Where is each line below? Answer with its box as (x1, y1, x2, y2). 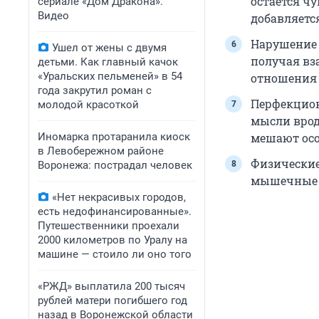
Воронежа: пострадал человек (38, 159, 192, 172)
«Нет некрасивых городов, (52, 191, 186, 204)
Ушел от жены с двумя (52, 41, 167, 54)
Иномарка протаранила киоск (38, 130, 190, 143)
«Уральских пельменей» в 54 (38, 70, 182, 83)
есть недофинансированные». (38, 205, 192, 218)
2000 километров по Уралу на (38, 234, 187, 246)
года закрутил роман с (38, 84, 152, 97)
